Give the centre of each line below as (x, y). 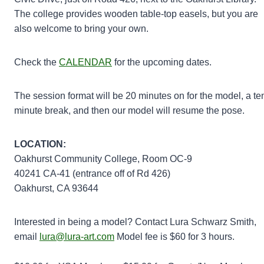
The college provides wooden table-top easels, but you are (136, 14)
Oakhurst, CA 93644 (56, 188)
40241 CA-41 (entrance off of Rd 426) (92, 173)
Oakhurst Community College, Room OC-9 (103, 159)
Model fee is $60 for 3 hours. (174, 236)
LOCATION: (40, 144)
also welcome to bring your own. (81, 28)
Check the (37, 62)
